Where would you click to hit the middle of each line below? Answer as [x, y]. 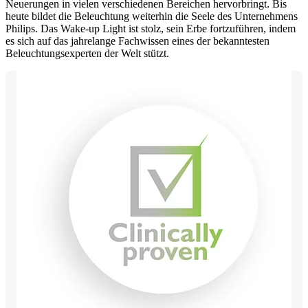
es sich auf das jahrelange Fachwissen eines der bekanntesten [137, 41]
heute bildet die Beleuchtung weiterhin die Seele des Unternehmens [152, 16]
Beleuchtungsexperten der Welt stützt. [87, 54]
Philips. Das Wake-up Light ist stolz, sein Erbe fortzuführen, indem [151, 29]
